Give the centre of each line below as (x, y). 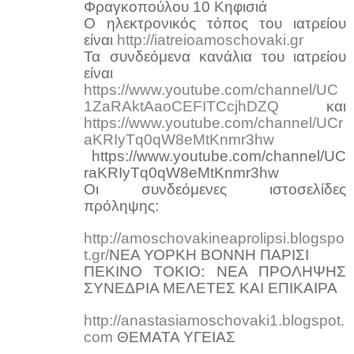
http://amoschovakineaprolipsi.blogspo (214, 238)
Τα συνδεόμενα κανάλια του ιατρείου (215, 56)
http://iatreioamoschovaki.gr (210, 40)
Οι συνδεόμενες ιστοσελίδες (215, 189)
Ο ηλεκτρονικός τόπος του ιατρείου (215, 23)
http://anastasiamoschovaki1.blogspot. (214, 320)
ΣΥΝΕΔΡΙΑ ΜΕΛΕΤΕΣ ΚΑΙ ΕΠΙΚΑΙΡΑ (211, 288)
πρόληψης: (121, 205)
